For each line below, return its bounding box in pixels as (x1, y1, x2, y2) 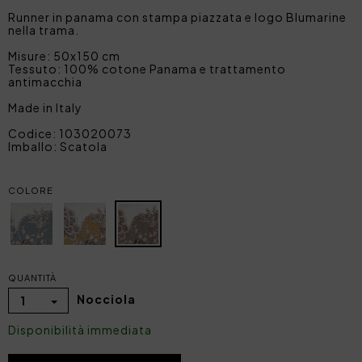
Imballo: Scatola (8, 138, 107, 154)
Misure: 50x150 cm (8, 48, 120, 63)
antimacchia (8, 74, 82, 89)
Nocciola (77, 291, 136, 306)
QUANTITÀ (8, 271, 57, 283)
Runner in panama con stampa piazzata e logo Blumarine (8, 9, 347, 24)
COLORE (8, 184, 53, 196)
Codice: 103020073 (8, 125, 132, 141)
